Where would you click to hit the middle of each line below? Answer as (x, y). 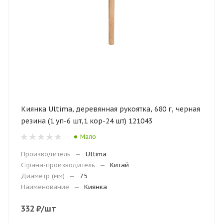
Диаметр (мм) (43, 176)
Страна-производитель (58, 165)
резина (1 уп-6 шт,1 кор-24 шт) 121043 (87, 121)
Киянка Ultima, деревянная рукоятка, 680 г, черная (111, 109)
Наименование (45, 187)
